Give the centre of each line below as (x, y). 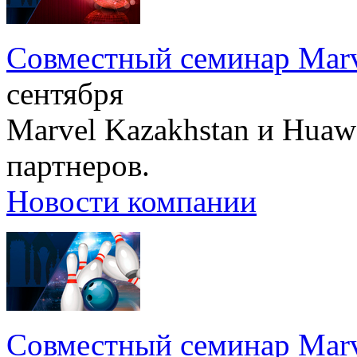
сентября (65, 94)
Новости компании (131, 202)
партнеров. (78, 166)
